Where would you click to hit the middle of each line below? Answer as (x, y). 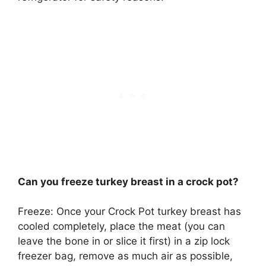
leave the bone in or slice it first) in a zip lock (124, 241)
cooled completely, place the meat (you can (121, 227)
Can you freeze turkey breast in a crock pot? (128, 181)
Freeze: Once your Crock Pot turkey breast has (129, 212)
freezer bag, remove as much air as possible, (125, 256)
